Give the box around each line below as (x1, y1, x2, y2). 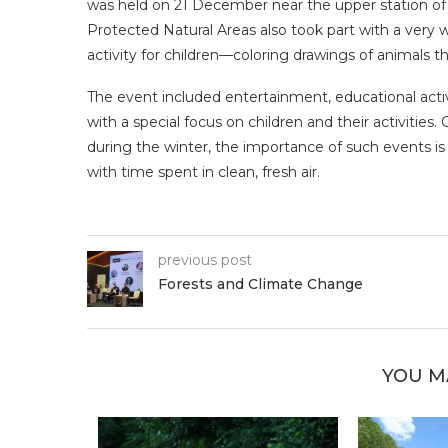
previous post (158, 251, 252, 270)
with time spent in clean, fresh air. (87, 163, 320, 182)
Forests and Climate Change (158, 275, 363, 294)
